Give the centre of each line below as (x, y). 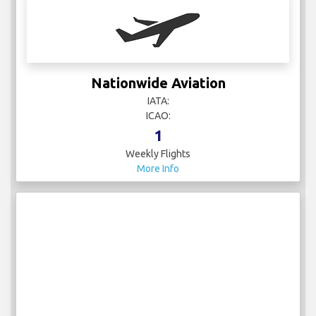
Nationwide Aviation (158, 83)
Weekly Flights (158, 154)
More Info (158, 169)
